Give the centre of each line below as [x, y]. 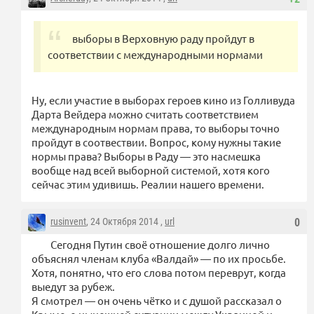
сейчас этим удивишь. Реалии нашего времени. [148, 184]
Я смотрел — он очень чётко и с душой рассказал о [157, 301]
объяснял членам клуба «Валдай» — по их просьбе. [159, 259]
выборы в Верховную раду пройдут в [163, 39]
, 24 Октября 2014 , [125, 222]
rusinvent [68, 222]
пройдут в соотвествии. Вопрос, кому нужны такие [156, 142]
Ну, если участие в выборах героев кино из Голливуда [163, 100]
